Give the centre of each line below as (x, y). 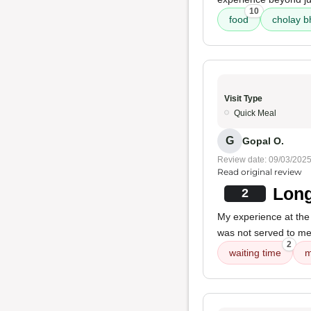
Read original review (260, 172)
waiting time (255, 253)
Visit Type (243, 99)
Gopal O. (263, 141)
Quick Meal (255, 113)
